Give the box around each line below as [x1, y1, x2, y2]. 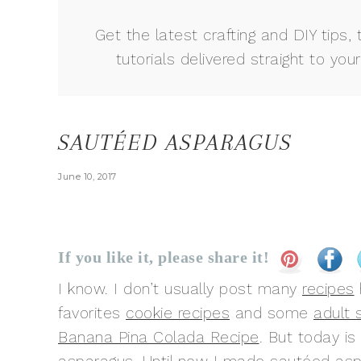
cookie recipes [126, 304, 230, 322]
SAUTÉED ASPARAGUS [58, 129, 293, 156]
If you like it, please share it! [58, 247, 269, 266]
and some [230, 304, 313, 322]
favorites [58, 304, 126, 322]
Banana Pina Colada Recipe [58, 328, 259, 346]
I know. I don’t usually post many [58, 280, 302, 298]
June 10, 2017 [58, 171, 117, 182]
